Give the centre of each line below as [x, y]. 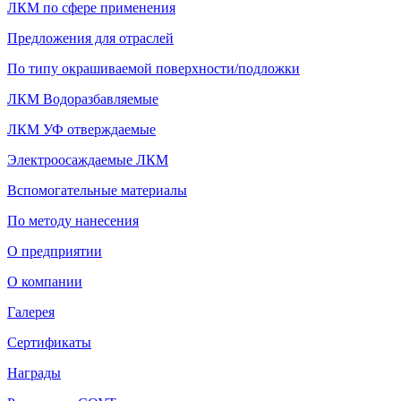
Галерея [31, 312]
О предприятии [55, 252]
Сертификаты [49, 343]
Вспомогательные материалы [97, 191]
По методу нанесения [73, 221]
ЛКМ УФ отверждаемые [81, 130]
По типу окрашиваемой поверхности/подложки [154, 69]
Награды [34, 373]
